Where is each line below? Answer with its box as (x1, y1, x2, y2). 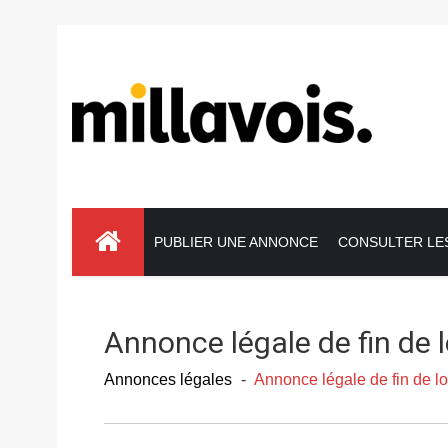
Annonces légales (104, 371, 232, 388)
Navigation (72, 211, 143, 227)
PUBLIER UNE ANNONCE (154, 234, 318, 250)
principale (72, 233, 138, 249)
